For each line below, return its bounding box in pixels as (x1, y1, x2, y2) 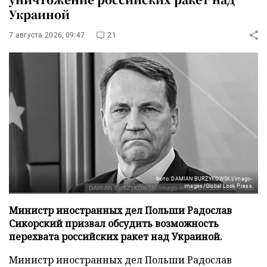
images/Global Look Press (184, 182, 252, 189)
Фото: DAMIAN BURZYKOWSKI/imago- (155, 175, 252, 182)
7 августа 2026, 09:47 (9, 30, 85, 39)
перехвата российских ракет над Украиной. (9, 229, 222, 243)
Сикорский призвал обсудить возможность (9, 216, 219, 230)
